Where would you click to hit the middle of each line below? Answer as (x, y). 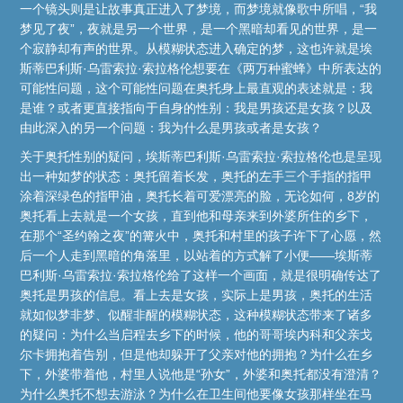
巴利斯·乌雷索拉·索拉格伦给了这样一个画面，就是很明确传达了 (201, 275)
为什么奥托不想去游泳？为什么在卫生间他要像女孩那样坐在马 (197, 394)
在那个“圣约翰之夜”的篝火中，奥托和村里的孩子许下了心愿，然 (201, 235)
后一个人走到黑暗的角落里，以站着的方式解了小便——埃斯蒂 (197, 255)
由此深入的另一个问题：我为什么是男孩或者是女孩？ (171, 127)
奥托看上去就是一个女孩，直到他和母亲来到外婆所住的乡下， (197, 215)
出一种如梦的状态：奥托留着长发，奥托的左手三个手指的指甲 (197, 176)
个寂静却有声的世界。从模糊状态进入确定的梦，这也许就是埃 (197, 48)
